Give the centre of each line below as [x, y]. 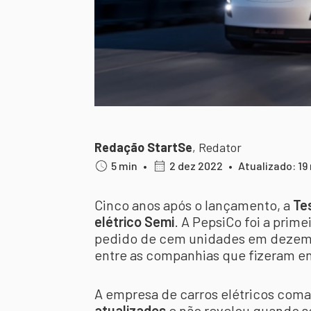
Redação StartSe [143, 147]
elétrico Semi [134, 221]
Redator [220, 147]
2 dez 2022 [196, 166]
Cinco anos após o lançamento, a [194, 205]
